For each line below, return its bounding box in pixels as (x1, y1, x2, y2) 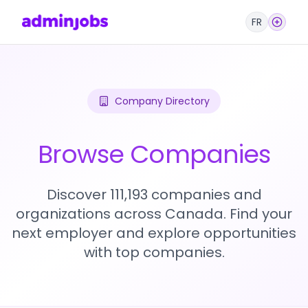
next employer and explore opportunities (12, 223, 296, 243)
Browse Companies (37, 137, 271, 172)
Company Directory (115, 94, 210, 108)
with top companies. (83, 243, 225, 262)
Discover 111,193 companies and (46, 185, 262, 204)
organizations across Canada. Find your (16, 204, 292, 223)
